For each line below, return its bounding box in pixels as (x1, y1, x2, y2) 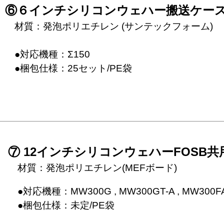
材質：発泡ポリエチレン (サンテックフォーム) (5, 21, 213, 31)
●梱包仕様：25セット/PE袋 (5, 63, 132, 73)
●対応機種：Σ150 (5, 49, 90, 59)
